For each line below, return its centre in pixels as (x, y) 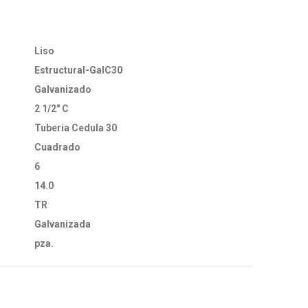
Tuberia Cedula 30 (76, 128)
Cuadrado (57, 147)
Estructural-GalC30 (78, 70)
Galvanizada (63, 224)
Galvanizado (63, 89)
